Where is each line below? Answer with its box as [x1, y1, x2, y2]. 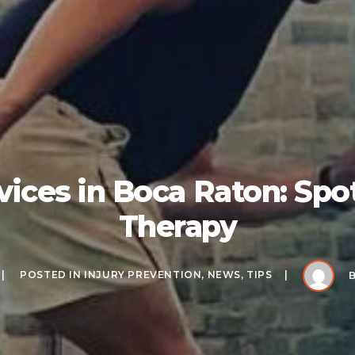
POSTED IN [20, 268, 85, 281]
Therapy [118, 208, 237, 244]
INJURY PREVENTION [84, 268, 202, 281]
